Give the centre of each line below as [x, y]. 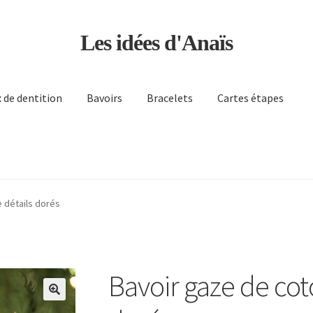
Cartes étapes [251, 98]
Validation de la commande [141, 197]
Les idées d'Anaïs [156, 42]
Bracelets [170, 98]
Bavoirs [105, 98]
